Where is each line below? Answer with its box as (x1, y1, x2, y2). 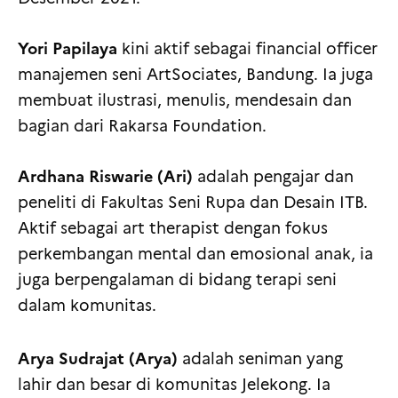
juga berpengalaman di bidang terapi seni (18, 270, 337, 291)
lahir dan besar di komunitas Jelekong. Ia (18, 375, 330, 395)
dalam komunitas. (18, 296, 156, 316)
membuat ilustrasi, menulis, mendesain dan (18, 91, 352, 111)
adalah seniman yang (178, 349, 343, 370)
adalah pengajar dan (193, 167, 354, 187)
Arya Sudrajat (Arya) (18, 346, 178, 371)
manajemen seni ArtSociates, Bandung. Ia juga (18, 65, 373, 85)
